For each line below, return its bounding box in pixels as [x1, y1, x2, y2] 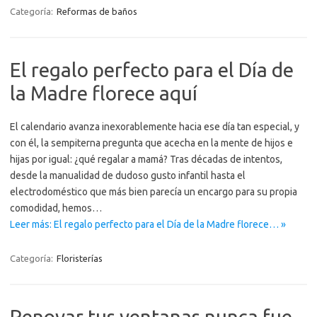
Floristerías [57, 253, 103, 263]
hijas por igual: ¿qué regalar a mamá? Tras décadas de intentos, [10, 154, 282, 165]
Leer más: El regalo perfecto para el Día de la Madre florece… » [10, 219, 286, 230]
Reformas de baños [57, 6, 137, 16]
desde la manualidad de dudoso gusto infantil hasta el [10, 170, 246, 181]
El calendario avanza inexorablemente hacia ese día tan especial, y [10, 121, 299, 132]
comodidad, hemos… [10, 202, 102, 214]
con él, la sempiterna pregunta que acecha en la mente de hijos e [10, 137, 293, 149]
